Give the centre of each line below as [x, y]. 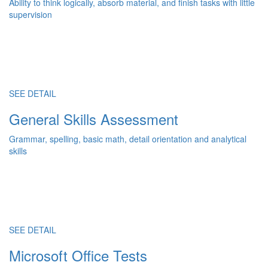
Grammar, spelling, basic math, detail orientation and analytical [128, 139]
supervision [31, 14]
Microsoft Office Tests [78, 255]
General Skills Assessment [94, 119]
